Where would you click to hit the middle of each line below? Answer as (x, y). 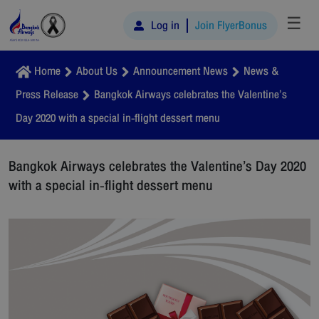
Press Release (47, 95)
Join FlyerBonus (231, 25)
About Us (97, 71)
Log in (165, 25)
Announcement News (181, 71)
